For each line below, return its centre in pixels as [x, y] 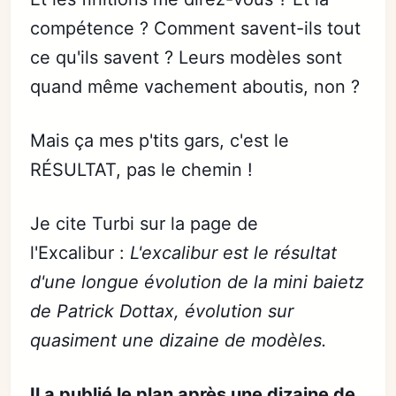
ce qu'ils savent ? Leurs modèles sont [187, 57]
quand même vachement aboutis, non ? [195, 87]
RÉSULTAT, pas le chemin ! [142, 170]
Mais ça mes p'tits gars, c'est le [160, 141]
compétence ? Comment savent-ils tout [196, 28]
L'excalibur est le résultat [234, 253]
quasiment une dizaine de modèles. [179, 340]
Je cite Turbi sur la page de [145, 224]
